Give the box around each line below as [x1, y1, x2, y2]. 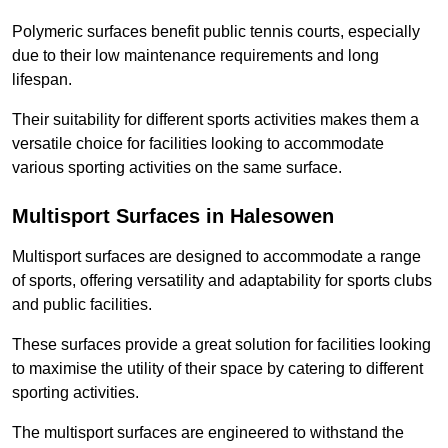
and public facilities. [12, 296, 152, 314]
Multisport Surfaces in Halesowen [12, 205, 334, 228]
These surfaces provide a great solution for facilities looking [12, 336, 431, 354]
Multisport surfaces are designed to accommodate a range [12, 248, 421, 266]
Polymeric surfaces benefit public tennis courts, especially [12, 23, 420, 41]
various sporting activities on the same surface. [12, 159, 342, 177]
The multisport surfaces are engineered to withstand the [12, 424, 404, 442]
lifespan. [12, 71, 72, 89]
